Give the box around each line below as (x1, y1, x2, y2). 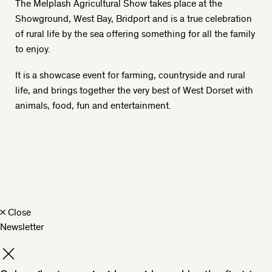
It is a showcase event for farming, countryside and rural (15, 67, 245, 81)
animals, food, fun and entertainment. (15, 98, 171, 112)
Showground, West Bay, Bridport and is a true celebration (15, 12, 252, 25)
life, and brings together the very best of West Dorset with (15, 83, 253, 97)
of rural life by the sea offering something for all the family (15, 27, 255, 41)
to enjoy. (15, 42, 50, 56)
